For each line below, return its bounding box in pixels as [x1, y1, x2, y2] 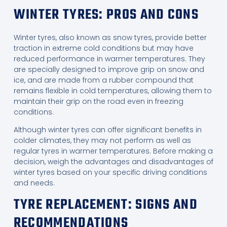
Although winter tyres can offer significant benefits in [13, 125, 202, 135]
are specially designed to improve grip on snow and [13, 64, 204, 74]
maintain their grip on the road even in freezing [13, 96, 183, 106]
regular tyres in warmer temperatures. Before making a [13, 146, 213, 157]
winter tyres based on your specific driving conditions [13, 167, 207, 178]
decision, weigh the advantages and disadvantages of [13, 157, 213, 167]
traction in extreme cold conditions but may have [13, 43, 194, 53]
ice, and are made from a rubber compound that [13, 74, 194, 85]
